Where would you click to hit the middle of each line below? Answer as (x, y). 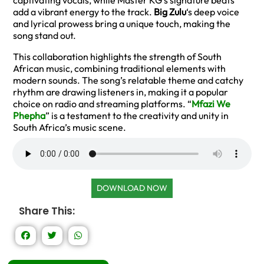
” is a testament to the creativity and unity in (137, 115)
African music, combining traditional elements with (119, 68)
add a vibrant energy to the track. (83, 12)
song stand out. (44, 35)
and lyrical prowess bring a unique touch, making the (122, 24)
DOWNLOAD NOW (132, 188)
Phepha (29, 115)
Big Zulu (170, 12)
